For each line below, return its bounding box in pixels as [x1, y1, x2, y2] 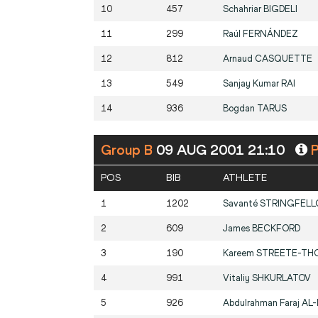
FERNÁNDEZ [243, 28, 298, 40]
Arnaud [223, 53, 255, 65]
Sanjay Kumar [223, 78, 281, 89]
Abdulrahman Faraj [223, 297, 302, 309]
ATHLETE [223, 172, 267, 185]
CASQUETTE [255, 53, 312, 65]
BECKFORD [252, 223, 300, 234]
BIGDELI [263, 4, 297, 15]
